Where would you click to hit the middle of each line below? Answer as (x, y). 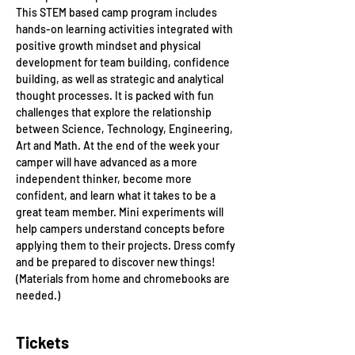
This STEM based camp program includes (118, 12)
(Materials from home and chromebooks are (124, 279)
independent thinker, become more (105, 179)
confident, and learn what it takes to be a (117, 195)
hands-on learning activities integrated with (126, 29)
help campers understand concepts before (122, 229)
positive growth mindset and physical (109, 46)
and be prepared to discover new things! (117, 262)
